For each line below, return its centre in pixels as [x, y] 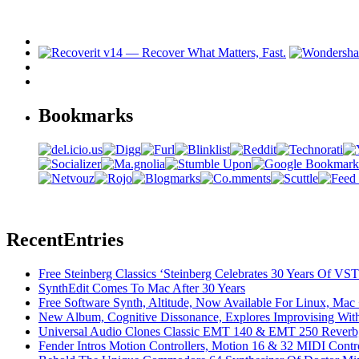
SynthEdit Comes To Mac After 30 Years [142, 288]
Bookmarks [86, 115]
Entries [93, 239]
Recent [35, 239]
